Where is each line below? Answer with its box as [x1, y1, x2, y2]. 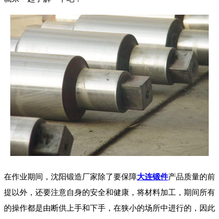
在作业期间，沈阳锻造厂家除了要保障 [4, 173, 137, 181]
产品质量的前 [168, 173, 215, 181]
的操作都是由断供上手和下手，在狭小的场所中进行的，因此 [4, 204, 215, 213]
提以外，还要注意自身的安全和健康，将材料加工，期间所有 [4, 188, 215, 197]
